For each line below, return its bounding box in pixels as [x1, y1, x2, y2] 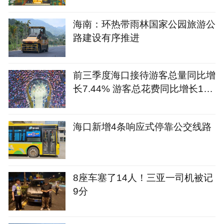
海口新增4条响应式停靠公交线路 [72, 120, 211, 132]
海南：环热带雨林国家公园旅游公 [72, 18, 215, 29]
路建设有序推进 [72, 31, 139, 43]
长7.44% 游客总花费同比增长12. [72, 83, 211, 94]
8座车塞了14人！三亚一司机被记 [72, 172, 213, 183]
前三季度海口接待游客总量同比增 [72, 69, 215, 81]
